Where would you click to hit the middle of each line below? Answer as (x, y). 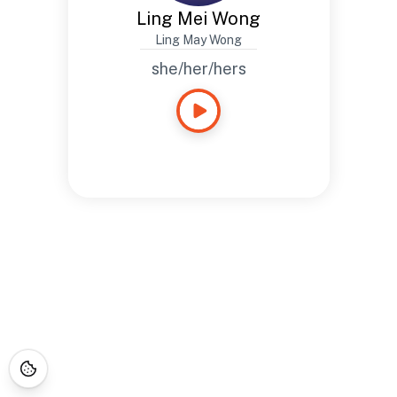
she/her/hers (198, 69)
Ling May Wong (198, 40)
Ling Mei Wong (198, 19)
